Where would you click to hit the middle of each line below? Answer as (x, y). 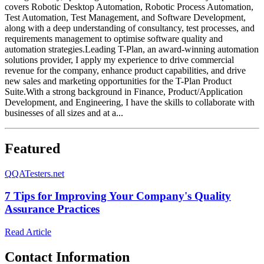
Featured (32, 148)
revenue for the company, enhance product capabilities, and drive (125, 70)
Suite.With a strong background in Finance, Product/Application (124, 91)
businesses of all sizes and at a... (64, 113)
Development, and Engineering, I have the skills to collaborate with (130, 102)
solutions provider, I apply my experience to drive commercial (119, 60)
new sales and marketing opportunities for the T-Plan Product (118, 81)
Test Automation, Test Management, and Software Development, (125, 17)
